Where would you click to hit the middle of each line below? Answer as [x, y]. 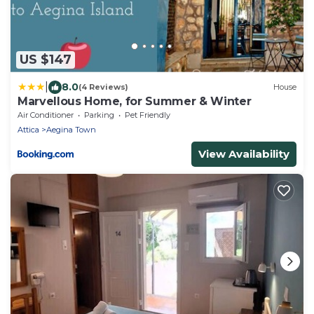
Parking [99, 115]
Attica [28, 129]
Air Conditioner [46, 115]
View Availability [244, 153]
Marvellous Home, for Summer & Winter [135, 101]
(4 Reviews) [103, 87]
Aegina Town [71, 129]
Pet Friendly [148, 115]
